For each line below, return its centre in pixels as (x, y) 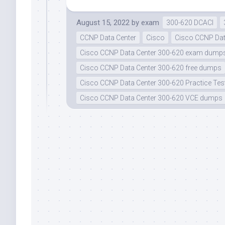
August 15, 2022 (103, 23)
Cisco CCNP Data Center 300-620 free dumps (151, 68)
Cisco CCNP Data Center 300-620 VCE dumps (151, 98)
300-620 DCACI (190, 23)
